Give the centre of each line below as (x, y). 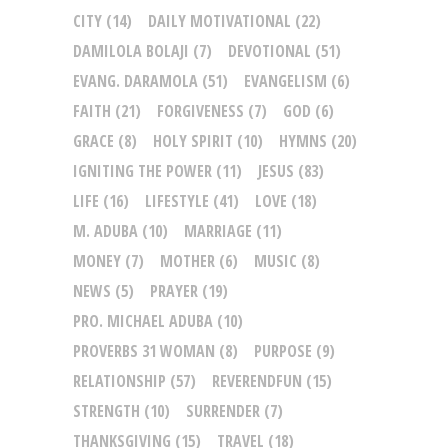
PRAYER (174, 291)
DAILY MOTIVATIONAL (219, 21)
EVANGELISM (285, 81)
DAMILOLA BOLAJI (131, 51)
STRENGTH (106, 411)
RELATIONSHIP (119, 381)
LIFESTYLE (177, 201)
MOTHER (187, 261)
